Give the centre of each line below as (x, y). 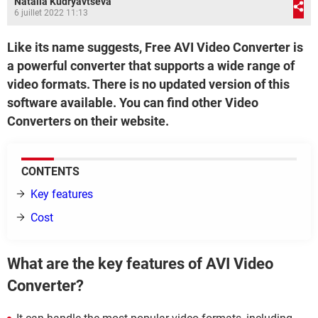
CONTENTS (50, 171)
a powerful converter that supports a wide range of (151, 66)
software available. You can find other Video (133, 103)
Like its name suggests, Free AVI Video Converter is (155, 47)
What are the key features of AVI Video (140, 264)
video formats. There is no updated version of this (148, 84)
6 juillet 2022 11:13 (51, 13)
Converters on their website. (88, 121)
